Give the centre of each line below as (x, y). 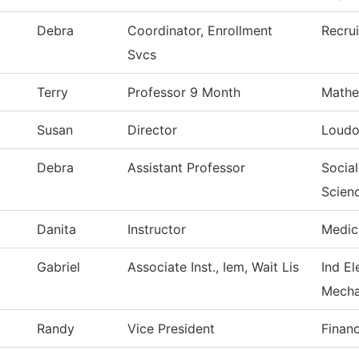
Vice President (171, 329)
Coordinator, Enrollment (200, 31)
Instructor (157, 230)
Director (152, 130)
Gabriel (58, 267)
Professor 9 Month (184, 93)
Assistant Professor (186, 168)
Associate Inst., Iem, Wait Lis (213, 267)
